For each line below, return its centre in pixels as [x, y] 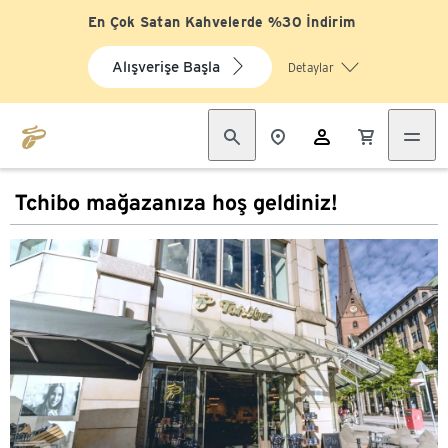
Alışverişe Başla [165, 67]
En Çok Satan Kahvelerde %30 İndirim [221, 22]
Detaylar [310, 67]
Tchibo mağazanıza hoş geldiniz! [176, 202]
